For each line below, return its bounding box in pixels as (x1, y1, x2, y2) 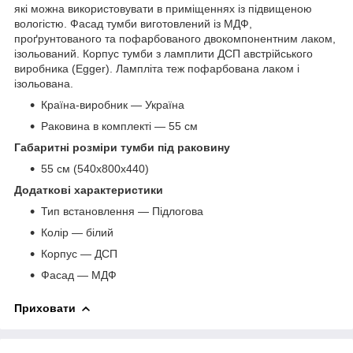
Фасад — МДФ (41, 268, 117, 281)
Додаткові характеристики (14, 183, 163, 196)
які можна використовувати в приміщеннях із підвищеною (14, 2, 312, 15)
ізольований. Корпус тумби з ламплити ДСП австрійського (14, 46, 313, 60)
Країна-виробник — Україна (41, 98, 184, 111)
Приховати (14, 301, 76, 314)
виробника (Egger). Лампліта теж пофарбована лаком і (14, 61, 299, 75)
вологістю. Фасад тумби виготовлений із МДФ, (14, 17, 252, 30)
